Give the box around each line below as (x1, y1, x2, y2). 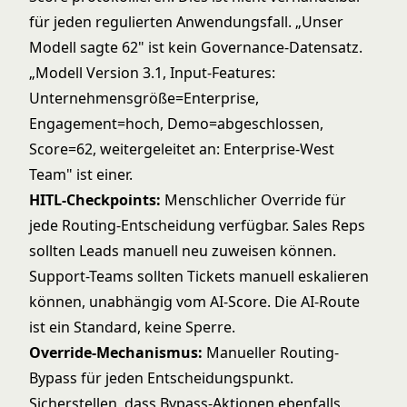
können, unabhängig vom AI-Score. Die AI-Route (29, 292, 360, 312)
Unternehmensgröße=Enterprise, (29, 88, 259, 108)
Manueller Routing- (203, 342, 339, 362)
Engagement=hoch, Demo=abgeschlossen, (29, 114, 323, 134)
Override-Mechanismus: (29, 342, 203, 362)
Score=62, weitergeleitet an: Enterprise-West (29, 139, 334, 159)
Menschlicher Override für (161, 190, 346, 210)
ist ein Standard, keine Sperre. (29, 317, 235, 337)
